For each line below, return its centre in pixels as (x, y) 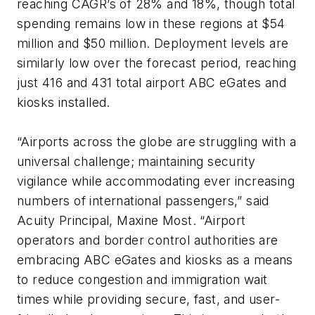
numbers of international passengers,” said (143, 200)
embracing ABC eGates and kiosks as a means (155, 259)
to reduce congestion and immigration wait (142, 279)
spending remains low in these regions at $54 (151, 23)
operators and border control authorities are (148, 240)
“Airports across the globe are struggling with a (157, 141)
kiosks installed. (64, 102)
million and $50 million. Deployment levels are (153, 43)
